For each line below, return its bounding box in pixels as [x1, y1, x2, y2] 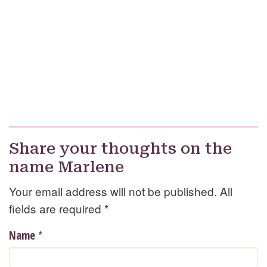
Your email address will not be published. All [9, 183, 232, 200]
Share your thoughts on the [9, 139, 232, 158]
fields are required [9, 200, 104, 217]
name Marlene [9, 158, 124, 176]
